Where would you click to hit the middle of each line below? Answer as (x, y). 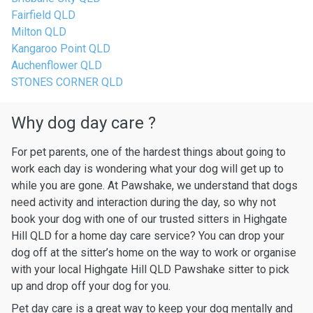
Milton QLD (39, 32)
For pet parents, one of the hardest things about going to (148, 152)
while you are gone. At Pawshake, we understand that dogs (154, 185)
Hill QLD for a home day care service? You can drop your (148, 236)
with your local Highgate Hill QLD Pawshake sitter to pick (150, 269)
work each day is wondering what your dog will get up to (147, 169)
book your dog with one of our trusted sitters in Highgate (149, 219)
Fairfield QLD (43, 15)
